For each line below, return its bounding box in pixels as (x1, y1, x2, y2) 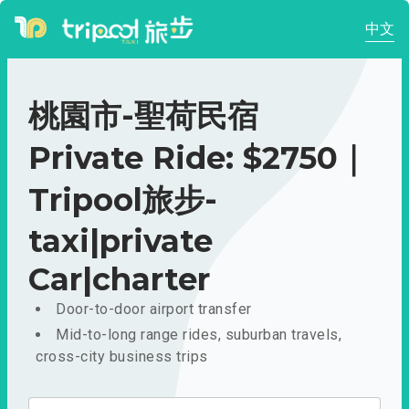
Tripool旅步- (28, 181, 217, 219)
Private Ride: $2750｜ (28, 139, 368, 177)
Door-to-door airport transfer (56, 300, 252, 318)
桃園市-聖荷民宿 (28, 97, 258, 135)
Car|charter (28, 260, 210, 299)
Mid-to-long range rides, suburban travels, (56, 326, 341, 343)
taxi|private (28, 222, 213, 260)
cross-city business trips (36, 348, 208, 365)
